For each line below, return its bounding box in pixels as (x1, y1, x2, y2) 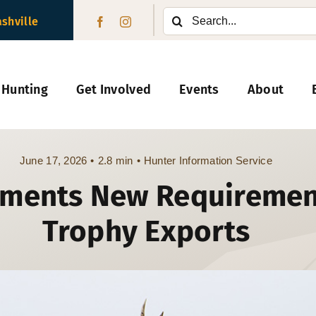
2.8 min (97, 154, 133, 167)
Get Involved (75, 81, 152, 97)
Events (179, 81, 219, 97)
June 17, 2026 (19, 154, 87, 167)
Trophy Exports (42, 214, 250, 250)
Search (162, 6, 195, 18)
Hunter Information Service (143, 154, 272, 167)
